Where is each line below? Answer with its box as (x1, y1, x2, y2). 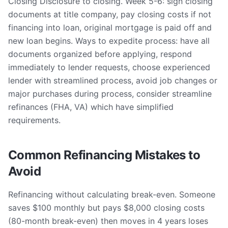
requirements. (8, 115, 61, 125)
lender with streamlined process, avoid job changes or (8, 75, 217, 85)
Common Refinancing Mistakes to (8, 148, 200, 162)
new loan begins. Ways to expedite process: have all (8, 36, 210, 46)
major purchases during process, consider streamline (8, 89, 212, 99)
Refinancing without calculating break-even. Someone (8, 189, 215, 199)
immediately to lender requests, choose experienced (8, 62, 210, 72)
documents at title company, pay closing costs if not (8, 9, 211, 19)
